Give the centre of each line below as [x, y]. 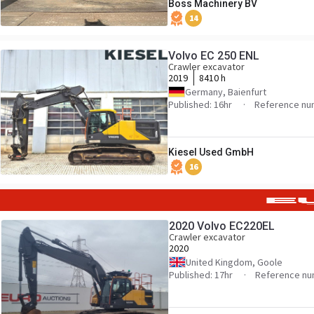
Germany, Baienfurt [226, 92]
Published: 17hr [202, 275]
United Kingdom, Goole [234, 262]
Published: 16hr [201, 104]
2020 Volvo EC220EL [222, 226]
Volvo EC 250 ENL [214, 56]
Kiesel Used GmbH [211, 152]
